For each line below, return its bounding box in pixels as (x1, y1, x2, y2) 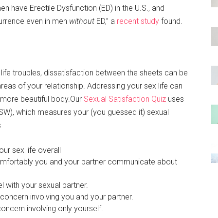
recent (117, 17, 141, 26)
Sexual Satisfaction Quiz (84, 94, 166, 104)
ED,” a (94, 17, 117, 26)
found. (159, 17, 182, 26)
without (69, 17, 94, 26)
